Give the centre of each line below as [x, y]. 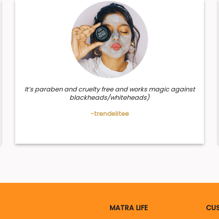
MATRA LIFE [129, 208]
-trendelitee [109, 113]
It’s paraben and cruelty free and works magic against [109, 89]
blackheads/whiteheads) [110, 97]
